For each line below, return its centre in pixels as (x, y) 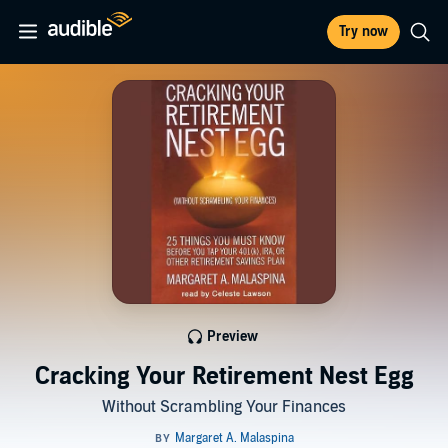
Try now (363, 31)
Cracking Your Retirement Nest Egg (224, 377)
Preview (232, 337)
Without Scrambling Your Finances (224, 407)
